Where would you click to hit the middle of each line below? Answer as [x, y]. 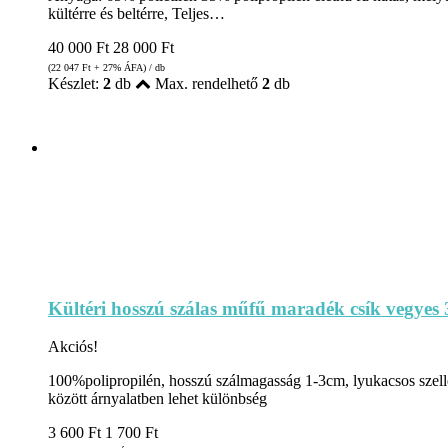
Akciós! [73, 347]
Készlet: [75, 83]
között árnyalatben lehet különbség [157, 399]
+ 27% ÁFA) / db [128, 67]
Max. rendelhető [206, 83]
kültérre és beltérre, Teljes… [136, 13]
